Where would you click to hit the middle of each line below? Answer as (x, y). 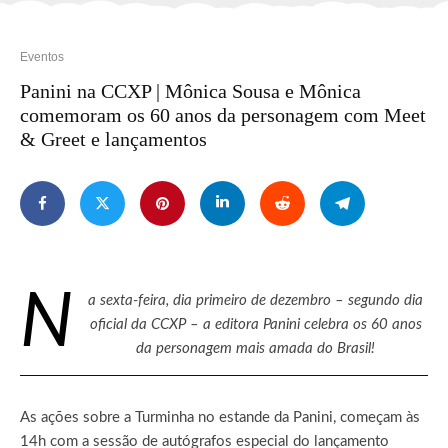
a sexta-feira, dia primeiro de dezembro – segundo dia (255, 300)
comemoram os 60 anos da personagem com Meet (223, 114)
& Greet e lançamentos (113, 138)
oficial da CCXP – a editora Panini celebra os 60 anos (255, 324)
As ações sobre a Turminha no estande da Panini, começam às (220, 417)
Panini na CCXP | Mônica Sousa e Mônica (190, 90)
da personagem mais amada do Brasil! (255, 348)
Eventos (42, 56)
